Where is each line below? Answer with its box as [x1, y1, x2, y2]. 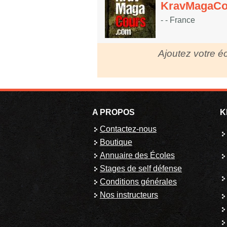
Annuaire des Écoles [100, 151, 175, 160]
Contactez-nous [100, 125, 157, 134]
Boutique [100, 138, 132, 147]
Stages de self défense [100, 164, 182, 173]
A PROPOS [92, 108, 135, 117]
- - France [161, 16, 195, 24]
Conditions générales [100, 177, 177, 186]
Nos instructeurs [100, 191, 158, 200]
